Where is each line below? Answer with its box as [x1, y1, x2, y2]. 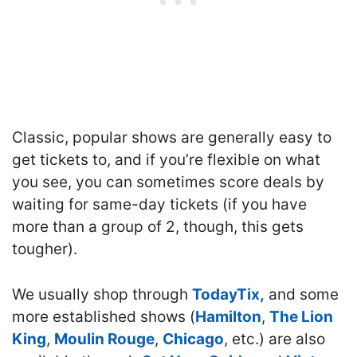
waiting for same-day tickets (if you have [12, 195, 307, 214]
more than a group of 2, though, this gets [12, 218, 304, 237]
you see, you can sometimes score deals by [12, 173, 324, 192]
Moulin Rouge [54, 329, 155, 348]
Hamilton [195, 307, 261, 326]
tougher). [12, 240, 77, 259]
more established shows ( [12, 307, 195, 326]
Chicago [163, 329, 224, 348]
